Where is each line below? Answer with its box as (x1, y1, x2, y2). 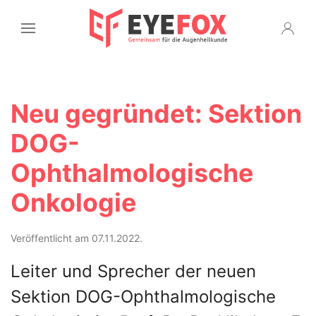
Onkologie (11, 187, 136, 218)
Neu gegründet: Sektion (11, 98, 302, 129)
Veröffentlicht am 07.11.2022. (11, 232, 142, 244)
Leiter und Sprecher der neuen (11, 261, 256, 281)
